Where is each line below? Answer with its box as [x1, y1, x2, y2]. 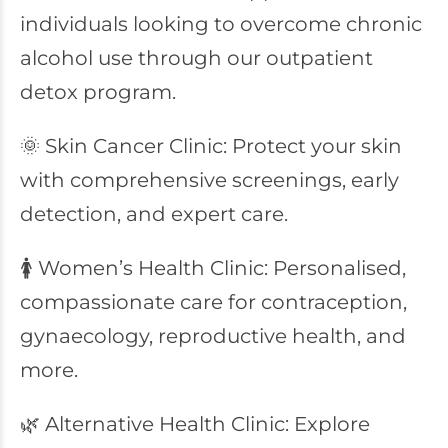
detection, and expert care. [20, 202, 288, 226]
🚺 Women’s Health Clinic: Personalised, [20, 256, 406, 280]
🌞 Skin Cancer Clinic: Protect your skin [20, 134, 402, 158]
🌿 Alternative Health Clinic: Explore [20, 412, 370, 436]
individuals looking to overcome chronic [20, 12, 422, 36]
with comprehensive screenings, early [20, 168, 399, 192]
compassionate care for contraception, [20, 290, 407, 314]
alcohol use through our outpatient [20, 46, 373, 70]
